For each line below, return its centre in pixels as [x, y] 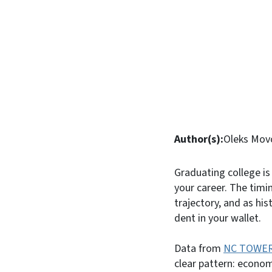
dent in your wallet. [219, 218]
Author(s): [199, 139]
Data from [199, 249]
